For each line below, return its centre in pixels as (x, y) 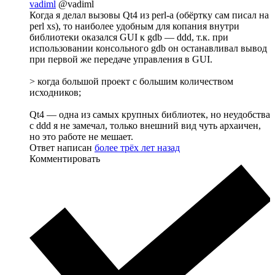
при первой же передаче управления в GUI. (121, 60)
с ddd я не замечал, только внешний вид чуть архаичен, (145, 126)
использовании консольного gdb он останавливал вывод (148, 48)
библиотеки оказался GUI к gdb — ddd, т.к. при (129, 37)
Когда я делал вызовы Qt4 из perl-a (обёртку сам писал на (149, 15)
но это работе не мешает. (81, 137)
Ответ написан (62, 148)
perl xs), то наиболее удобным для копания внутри (134, 26)
